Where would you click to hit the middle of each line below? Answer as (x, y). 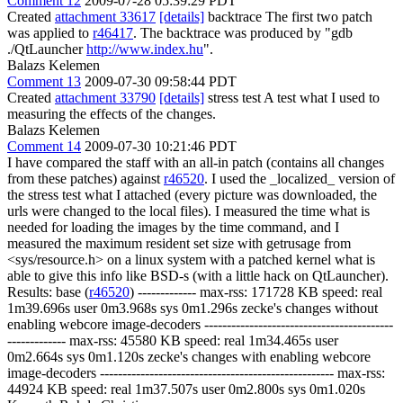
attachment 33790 (105, 98)
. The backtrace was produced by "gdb (243, 33)
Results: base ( (48, 292)
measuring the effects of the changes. (112, 114)
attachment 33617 (105, 17)
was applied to (50, 33)
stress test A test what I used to (292, 98)
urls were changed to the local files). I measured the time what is (188, 211)
